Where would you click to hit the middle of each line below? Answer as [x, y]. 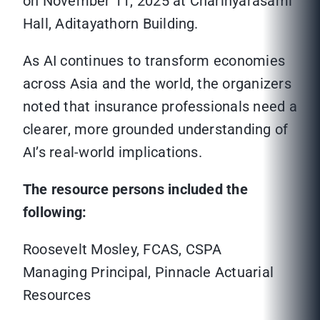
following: [55, 212]
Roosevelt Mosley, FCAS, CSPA [122, 250]
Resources [57, 295]
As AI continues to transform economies [154, 61]
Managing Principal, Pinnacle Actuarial [149, 272]
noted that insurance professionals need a [160, 107]
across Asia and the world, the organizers [157, 84]
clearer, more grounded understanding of [156, 130]
